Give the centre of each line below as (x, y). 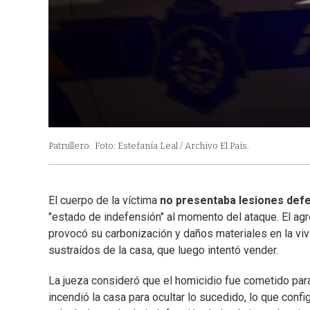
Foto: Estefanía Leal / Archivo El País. (172, 145)
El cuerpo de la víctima (104, 200)
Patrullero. (70, 145)
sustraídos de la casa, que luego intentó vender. (163, 250)
